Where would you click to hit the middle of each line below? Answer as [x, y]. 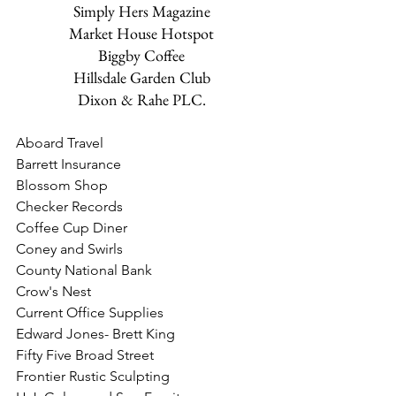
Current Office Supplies [90, 312]
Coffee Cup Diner [72, 228]
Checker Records [69, 206]
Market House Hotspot [141, 33]
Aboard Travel [60, 143]
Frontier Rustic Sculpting [93, 376]
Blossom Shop [62, 185]
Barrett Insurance [69, 164]
